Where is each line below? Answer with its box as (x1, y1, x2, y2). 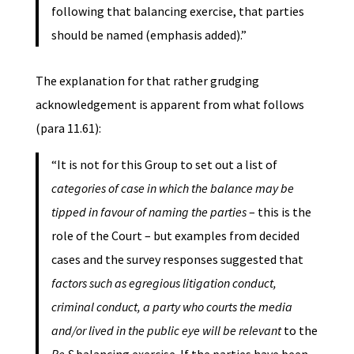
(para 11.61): (35, 119, 108, 136)
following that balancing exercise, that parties (51, 2, 304, 19)
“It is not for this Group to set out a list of (51, 156, 277, 172)
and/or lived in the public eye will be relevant (51, 322, 284, 338)
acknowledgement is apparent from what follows (35, 96, 304, 112)
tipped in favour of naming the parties (51, 203, 247, 220)
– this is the (246, 203, 311, 220)
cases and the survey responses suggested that (51, 250, 303, 267)
